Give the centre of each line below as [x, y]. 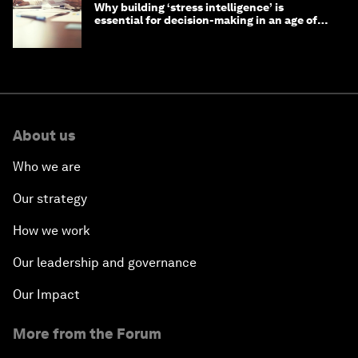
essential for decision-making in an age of [206, 20]
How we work [52, 231]
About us [44, 136]
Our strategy [50, 199]
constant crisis [134, 33]
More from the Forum [87, 334]
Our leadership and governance [105, 263]
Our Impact [46, 295]
